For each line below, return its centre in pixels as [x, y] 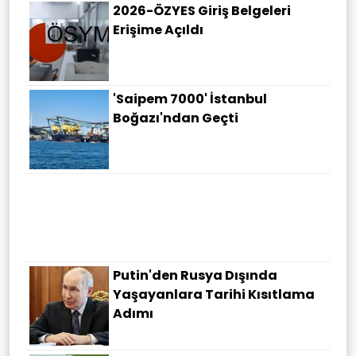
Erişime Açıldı [158, 30]
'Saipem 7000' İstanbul [190, 99]
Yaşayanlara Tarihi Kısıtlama [214, 295]
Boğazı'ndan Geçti [176, 118]
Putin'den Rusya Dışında [195, 276]
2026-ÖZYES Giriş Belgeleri [202, 11]
